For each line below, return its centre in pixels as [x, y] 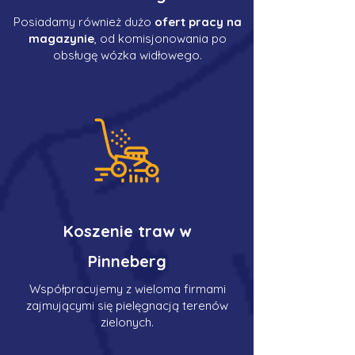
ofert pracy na [198, 22]
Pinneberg [127, 261]
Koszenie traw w [127, 231]
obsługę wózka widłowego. [127, 55]
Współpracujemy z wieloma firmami [127, 289]
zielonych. [127, 322]
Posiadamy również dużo [84, 22]
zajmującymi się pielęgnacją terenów [127, 305]
